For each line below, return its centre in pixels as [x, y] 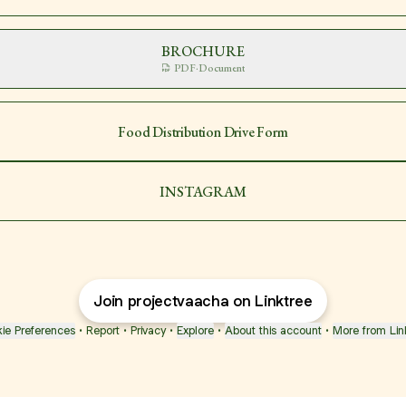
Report [103, 330]
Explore [195, 330]
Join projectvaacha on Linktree [203, 301]
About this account [273, 330]
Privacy [148, 330]
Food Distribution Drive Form [203, 131]
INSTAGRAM [203, 191]
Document [222, 68]
